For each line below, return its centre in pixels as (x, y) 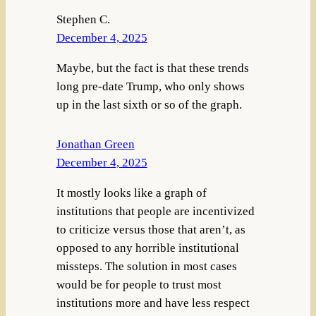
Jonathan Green (95, 145)
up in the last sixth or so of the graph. (149, 105)
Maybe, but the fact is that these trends (152, 68)
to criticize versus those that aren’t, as (151, 230)
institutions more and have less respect (153, 303)
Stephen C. (83, 20)
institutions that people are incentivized (155, 212)
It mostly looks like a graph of (131, 193)
